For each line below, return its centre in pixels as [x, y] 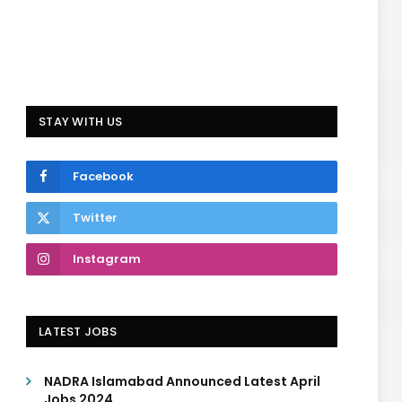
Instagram [107, 259]
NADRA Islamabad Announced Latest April [182, 381]
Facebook [103, 176]
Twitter [95, 218]
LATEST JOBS [78, 332]
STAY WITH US [81, 122]
